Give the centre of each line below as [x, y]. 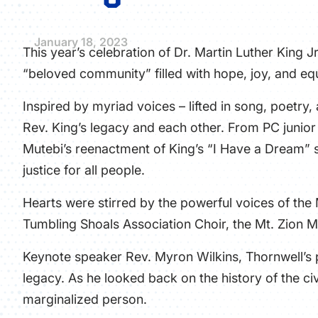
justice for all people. [84, 170]
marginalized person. [85, 299]
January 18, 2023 [81, 42]
